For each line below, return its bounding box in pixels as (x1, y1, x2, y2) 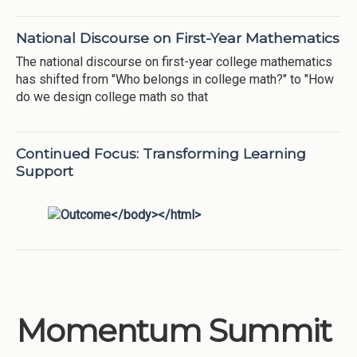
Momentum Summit (16, 311, 331, 351)
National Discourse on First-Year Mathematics (16, 29, 339, 46)
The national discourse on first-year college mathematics (16, 54, 332, 70)
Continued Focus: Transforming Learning (16, 145, 306, 163)
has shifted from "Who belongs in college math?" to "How (16, 72, 334, 88)
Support (16, 163, 73, 180)
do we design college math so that (16, 89, 208, 105)
